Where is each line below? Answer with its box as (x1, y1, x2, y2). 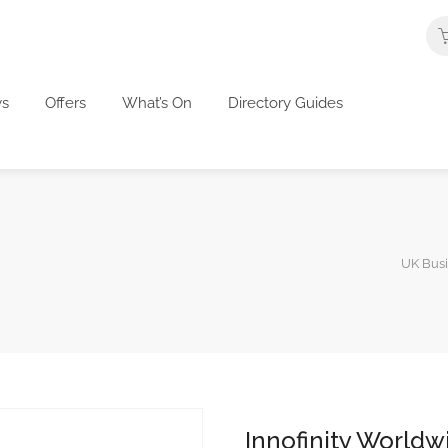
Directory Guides (228, 93, 343, 112)
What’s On (122, 93, 192, 112)
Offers (45, 93, 86, 112)
